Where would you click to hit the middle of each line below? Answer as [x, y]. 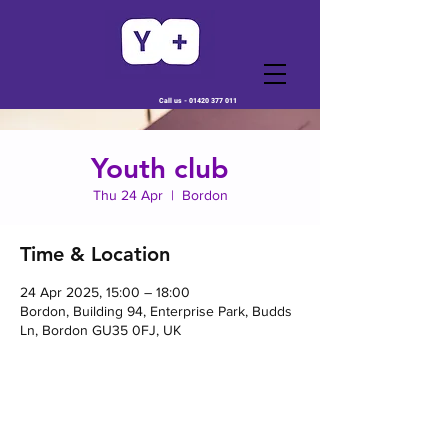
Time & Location [95, 254]
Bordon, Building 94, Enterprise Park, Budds [156, 311]
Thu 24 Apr [127, 195]
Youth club [160, 168]
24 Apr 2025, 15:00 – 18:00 [105, 292]
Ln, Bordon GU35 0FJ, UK [100, 330]
